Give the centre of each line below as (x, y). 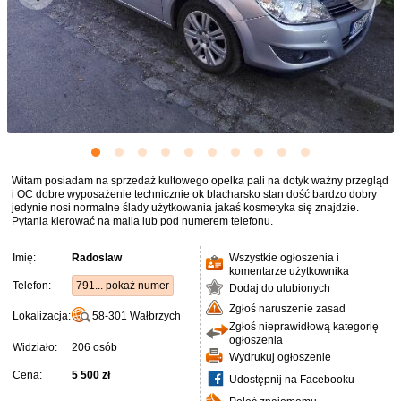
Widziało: (35, 347)
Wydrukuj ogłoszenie (280, 357)
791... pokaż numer (123, 286)
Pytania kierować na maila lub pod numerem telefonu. (142, 221)
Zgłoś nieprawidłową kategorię (304, 327)
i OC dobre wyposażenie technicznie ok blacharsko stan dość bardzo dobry (194, 194)
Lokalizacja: (42, 316)
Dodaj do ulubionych (280, 288)
